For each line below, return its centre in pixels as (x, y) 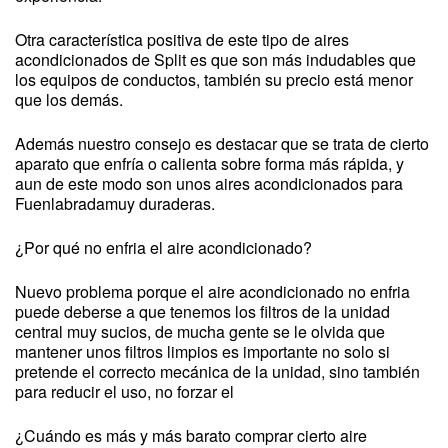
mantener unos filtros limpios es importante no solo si (202, 351)
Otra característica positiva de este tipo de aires (182, 39)
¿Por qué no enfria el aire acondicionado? (163, 247)
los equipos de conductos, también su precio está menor (214, 79)
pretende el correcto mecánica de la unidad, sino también (217, 371)
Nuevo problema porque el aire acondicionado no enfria (212, 291)
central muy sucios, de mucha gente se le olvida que (200, 331)
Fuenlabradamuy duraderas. (115, 203)
